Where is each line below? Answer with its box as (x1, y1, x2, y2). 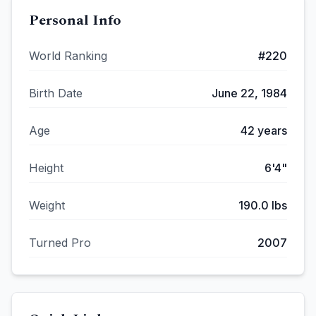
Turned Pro (29, 236, 91, 250)
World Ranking (29, 49, 107, 63)
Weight (29, 198, 65, 212)
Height (29, 161, 63, 175)
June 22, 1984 (212, 86, 287, 100)
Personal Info (29, 10, 121, 31)
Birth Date (29, 86, 83, 100)
